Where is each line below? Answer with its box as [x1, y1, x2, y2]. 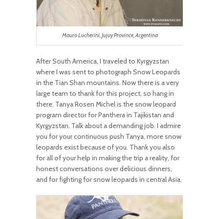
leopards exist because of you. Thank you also [36, 142, 175, 152]
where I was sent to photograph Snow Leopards [36, 67, 180, 76]
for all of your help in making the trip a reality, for [36, 153, 179, 162]
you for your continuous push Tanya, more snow [36, 131, 181, 141]
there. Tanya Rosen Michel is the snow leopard [36, 99, 176, 109]
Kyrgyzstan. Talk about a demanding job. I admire [36, 121, 181, 130]
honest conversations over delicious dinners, [36, 164, 172, 173]
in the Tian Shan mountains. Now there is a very [36, 78, 179, 87]
